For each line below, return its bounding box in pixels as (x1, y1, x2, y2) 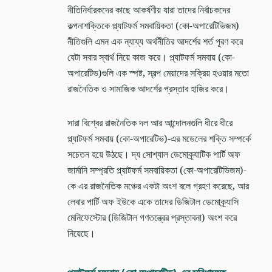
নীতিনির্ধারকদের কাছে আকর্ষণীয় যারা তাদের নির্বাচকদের (67, 2, 230, 18)
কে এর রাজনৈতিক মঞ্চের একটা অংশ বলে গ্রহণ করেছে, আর (67, 178, 249, 194)
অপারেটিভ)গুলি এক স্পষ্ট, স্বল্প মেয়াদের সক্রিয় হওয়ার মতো (67, 66, 249, 81)
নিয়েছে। (67, 226, 95, 241)
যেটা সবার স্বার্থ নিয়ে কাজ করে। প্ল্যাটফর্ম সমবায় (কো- (67, 50, 235, 65)
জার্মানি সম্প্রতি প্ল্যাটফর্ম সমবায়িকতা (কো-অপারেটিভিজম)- (67, 163, 246, 178)
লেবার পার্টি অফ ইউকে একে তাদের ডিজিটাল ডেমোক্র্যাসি (67, 194, 239, 209)
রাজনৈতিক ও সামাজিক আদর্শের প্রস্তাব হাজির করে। (67, 81, 229, 97)
